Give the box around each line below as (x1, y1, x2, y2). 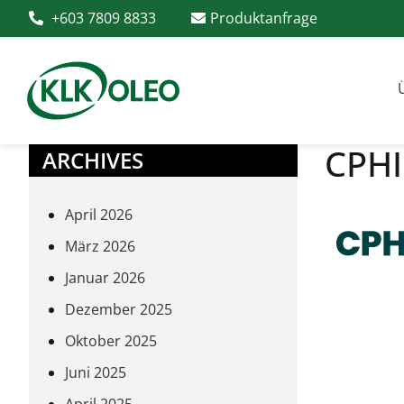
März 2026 (65, 236, 135, 256)
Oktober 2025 (65, 331, 157, 351)
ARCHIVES (42, 145, 143, 175)
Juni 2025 (65, 363, 126, 382)
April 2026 (65, 205, 133, 225)
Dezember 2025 (65, 299, 172, 319)
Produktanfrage (210, 8, 317, 28)
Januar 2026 (65, 268, 145, 288)
